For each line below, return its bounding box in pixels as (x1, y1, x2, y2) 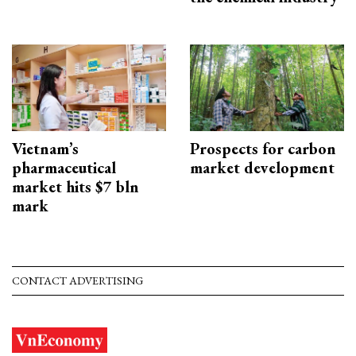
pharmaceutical (12, 157, 116, 179)
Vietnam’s (12, 138, 79, 160)
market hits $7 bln (12, 176, 139, 198)
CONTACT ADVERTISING (12, 273, 143, 288)
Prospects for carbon (190, 138, 336, 160)
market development (190, 157, 335, 179)
